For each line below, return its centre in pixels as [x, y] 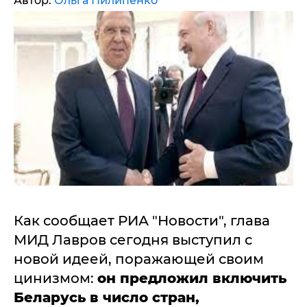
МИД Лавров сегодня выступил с [133, 240]
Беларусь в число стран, [107, 297]
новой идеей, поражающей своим [139, 259]
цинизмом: [56, 278]
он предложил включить [192, 278]
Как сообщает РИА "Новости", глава [142, 221]
